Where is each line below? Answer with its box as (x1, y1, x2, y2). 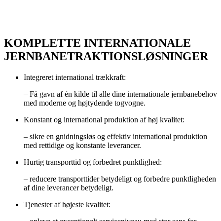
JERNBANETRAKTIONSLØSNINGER (4, 49, 208, 63)
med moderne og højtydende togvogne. (24, 98, 146, 107)
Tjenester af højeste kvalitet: (24, 200, 110, 209)
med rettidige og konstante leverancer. (24, 141, 141, 149)
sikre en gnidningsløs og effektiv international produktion (30, 132, 207, 141)
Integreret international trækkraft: (24, 73, 126, 81)
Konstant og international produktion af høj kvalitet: (24, 115, 184, 124)
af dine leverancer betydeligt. (24, 183, 113, 192)
